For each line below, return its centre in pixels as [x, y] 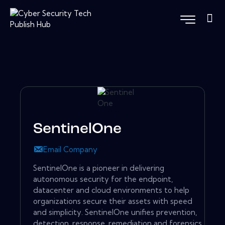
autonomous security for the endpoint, [103, 179]
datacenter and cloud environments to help [111, 190]
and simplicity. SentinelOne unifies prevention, [115, 212]
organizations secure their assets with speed [113, 201]
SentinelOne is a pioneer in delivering [99, 168]
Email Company [70, 150]
